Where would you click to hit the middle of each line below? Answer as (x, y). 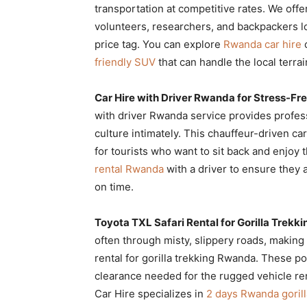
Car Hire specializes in (150, 293)
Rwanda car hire (262, 44)
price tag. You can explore (159, 44)
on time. (114, 186)
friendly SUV (125, 62)
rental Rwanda (129, 169)
